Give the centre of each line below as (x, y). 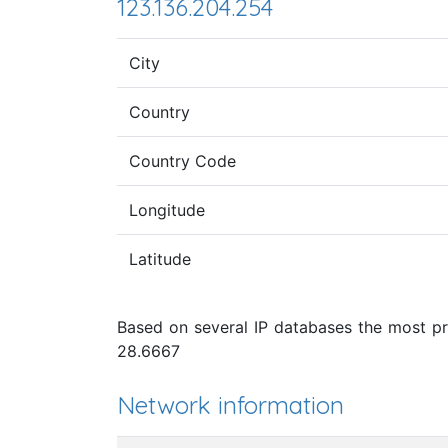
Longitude (167, 209)
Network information (230, 404)
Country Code (182, 160)
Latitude (160, 258)
